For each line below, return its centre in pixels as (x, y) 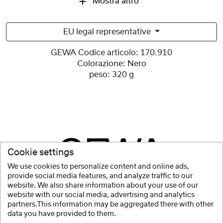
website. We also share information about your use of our (103, 185)
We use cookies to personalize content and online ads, (98, 167)
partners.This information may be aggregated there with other (111, 204)
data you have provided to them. (62, 214)
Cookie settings (41, 152)
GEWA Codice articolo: (95, 53)
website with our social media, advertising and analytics (101, 195)
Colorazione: (101, 64)
